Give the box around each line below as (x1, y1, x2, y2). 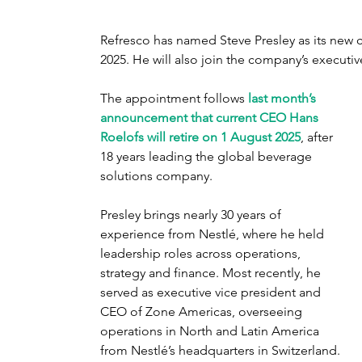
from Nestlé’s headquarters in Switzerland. (100, 342, 343, 358)
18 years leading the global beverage (100, 148, 315, 164)
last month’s (248, 90, 319, 106)
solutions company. (100, 167, 213, 183)
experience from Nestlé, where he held (100, 225, 327, 242)
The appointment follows (100, 90, 248, 106)
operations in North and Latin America (100, 322, 322, 339)
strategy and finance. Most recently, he (100, 264, 324, 280)
